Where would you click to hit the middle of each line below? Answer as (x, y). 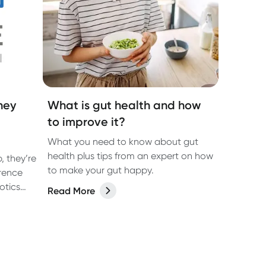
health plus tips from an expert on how (130, 156)
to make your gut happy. (101, 170)
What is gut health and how (124, 105)
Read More (71, 191)
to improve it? (86, 122)
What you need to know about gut (123, 142)
